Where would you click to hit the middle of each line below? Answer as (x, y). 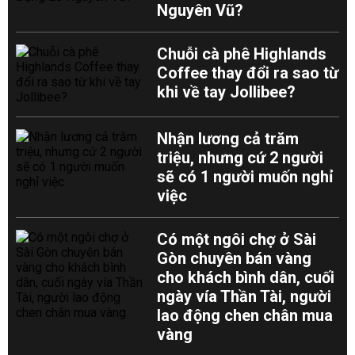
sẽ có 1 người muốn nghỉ (245, 177)
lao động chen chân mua (245, 315)
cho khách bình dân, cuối (246, 277)
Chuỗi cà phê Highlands (242, 54)
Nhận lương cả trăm (228, 139)
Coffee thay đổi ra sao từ (248, 73)
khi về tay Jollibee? (227, 92)
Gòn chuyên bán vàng (235, 258)
